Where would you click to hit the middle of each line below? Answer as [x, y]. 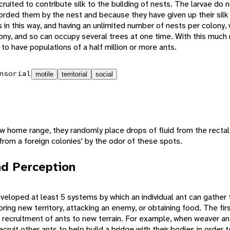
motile [44, 74]
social [104, 74]
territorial [74, 74]
